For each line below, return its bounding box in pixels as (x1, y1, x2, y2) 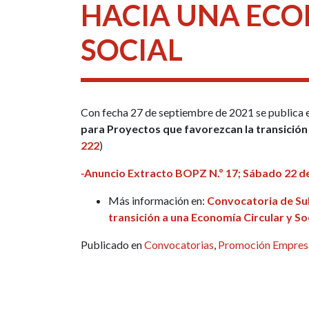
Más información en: (108, 193, 207, 207)
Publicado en (81, 237, 144, 251)
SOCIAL (81, 32, 183, 67)
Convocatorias (144, 237, 214, 251)
